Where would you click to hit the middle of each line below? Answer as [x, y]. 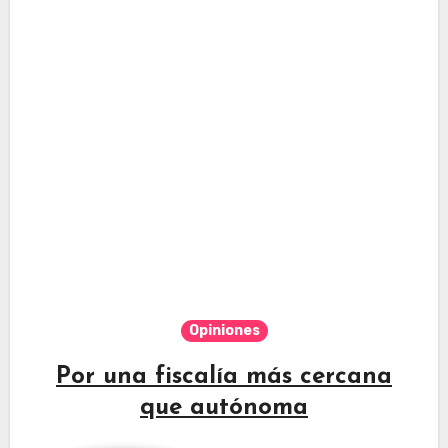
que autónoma [224, 407]
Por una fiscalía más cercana [224, 376]
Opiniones [224, 330]
